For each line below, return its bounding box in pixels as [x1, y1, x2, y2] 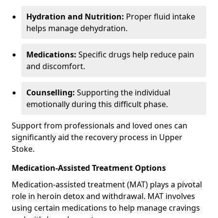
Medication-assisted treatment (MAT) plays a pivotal [12, 179, 202, 190]
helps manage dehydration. [26, 22, 127, 34]
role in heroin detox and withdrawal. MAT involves [12, 190, 195, 201]
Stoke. [12, 143, 35, 154]
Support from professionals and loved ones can [12, 120, 187, 131]
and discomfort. [26, 60, 85, 72]
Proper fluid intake [124, 11, 195, 22]
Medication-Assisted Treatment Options [12, 162, 166, 173]
